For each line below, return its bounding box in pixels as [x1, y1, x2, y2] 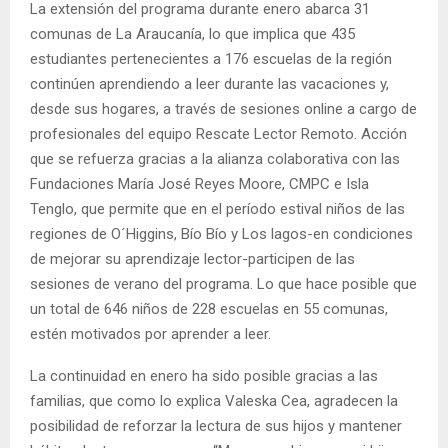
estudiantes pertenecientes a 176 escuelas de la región [30, 49, 392, 68]
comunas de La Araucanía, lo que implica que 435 [30, 24, 355, 43]
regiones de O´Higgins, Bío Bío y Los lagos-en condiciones [30, 224, 413, 243]
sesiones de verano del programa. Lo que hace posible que [30, 274, 417, 293]
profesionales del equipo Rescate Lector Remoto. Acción [30, 124, 407, 143]
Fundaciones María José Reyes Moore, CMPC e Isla [30, 174, 369, 193]
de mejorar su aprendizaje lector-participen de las [30, 249, 355, 268]
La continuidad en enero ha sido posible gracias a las [30, 366, 378, 385]
